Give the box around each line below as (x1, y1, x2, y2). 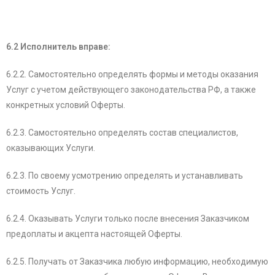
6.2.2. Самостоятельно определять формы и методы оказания (6, 69, 258, 80)
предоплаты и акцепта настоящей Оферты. (6, 229, 182, 239)
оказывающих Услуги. (6, 143, 95, 153)
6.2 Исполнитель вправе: (6, 42, 110, 52)
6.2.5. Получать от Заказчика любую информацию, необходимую (6, 257, 268, 267)
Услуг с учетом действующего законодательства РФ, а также (6, 85, 256, 95)
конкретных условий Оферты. (6, 100, 125, 110)
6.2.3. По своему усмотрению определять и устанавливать (6, 171, 243, 181)
